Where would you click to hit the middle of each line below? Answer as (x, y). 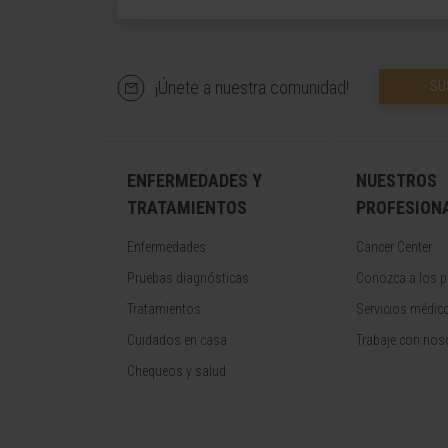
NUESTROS (396, 180)
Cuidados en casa (177, 340)
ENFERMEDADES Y (194, 180)
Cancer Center (394, 247)
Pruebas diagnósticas (188, 278)
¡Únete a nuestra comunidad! (252, 87)
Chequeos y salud (176, 371)
